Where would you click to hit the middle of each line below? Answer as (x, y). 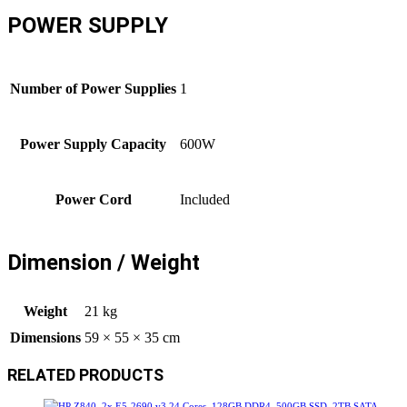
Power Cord (93, 199)
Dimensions (45, 337)
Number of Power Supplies (93, 88)
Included (205, 199)
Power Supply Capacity (93, 144)
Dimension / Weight (104, 262)
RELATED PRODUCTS (85, 374)
